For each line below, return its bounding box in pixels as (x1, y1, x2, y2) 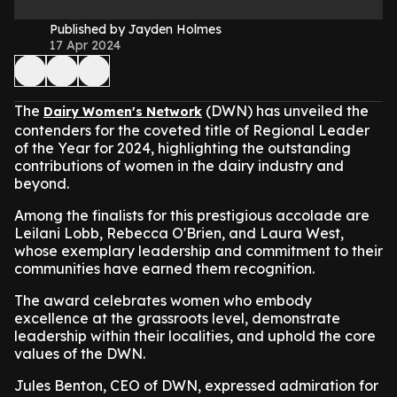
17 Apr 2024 (50, 37, 121, 53)
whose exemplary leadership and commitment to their (14, 242, 383, 260)
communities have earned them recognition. (14, 260, 315, 277)
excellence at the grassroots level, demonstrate (14, 309, 340, 327)
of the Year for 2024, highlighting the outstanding (14, 139, 351, 157)
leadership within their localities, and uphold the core (14, 327, 376, 345)
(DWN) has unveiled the (202, 102, 369, 120)
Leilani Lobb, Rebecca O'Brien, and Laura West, (14, 224, 344, 242)
